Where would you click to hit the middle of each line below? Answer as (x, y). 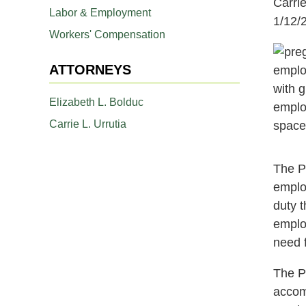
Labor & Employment (100, 12)
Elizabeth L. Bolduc (96, 102)
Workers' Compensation (107, 34)
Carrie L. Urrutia (88, 124)
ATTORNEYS (90, 69)
